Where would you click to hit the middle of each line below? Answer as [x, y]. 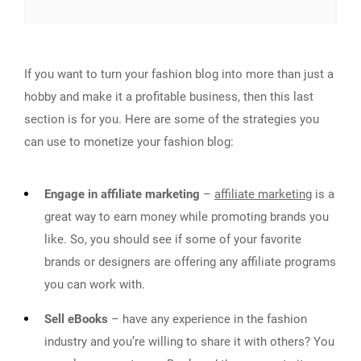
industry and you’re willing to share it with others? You [189, 341]
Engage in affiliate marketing [122, 194]
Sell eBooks [76, 319]
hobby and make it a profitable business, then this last [169, 96]
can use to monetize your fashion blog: [129, 141]
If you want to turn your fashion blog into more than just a [179, 74]
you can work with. [95, 284]
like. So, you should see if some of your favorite [173, 239]
